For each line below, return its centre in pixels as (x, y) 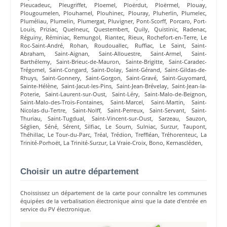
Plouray (138, 13)
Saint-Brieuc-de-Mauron (88, 62)
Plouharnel (78, 13)
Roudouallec (111, 46)
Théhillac (32, 135)
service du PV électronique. (56, 209)
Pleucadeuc (35, 5)
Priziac (49, 29)
